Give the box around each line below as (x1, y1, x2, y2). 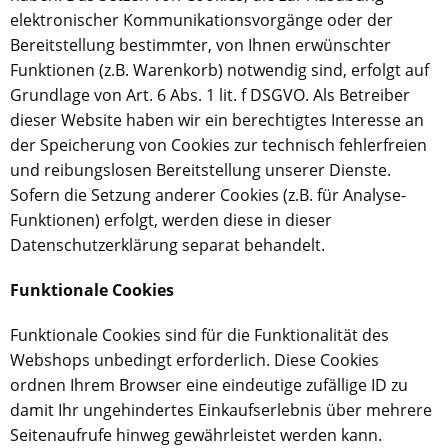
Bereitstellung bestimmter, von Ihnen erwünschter (10, 34, 391, 56)
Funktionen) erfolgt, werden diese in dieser (10, 209, 332, 231)
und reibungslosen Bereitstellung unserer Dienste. (10, 159, 391, 181)
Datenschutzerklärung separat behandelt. (10, 234, 325, 256)
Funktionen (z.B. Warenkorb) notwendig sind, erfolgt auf (10, 59, 429, 81)
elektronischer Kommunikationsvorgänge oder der (10, 9, 393, 31)
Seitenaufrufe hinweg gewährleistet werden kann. (10, 424, 382, 446)
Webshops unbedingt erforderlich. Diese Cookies (10, 349, 379, 371)
